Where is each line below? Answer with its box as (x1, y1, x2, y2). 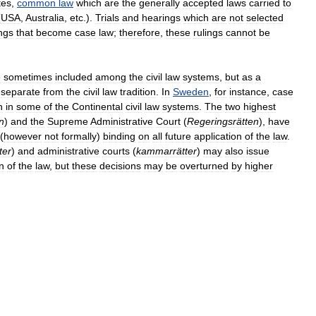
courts (102, 145, 130, 157)
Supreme (47, 115, 88, 127)
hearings (142, 12, 181, 23)
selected (246, 12, 284, 23)
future (165, 130, 191, 142)
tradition (120, 85, 156, 97)
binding (103, 130, 135, 142)
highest (243, 100, 276, 112)
